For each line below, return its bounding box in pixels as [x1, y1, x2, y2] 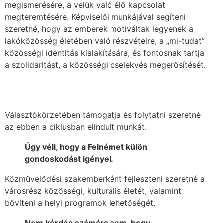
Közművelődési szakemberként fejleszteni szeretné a [5, 173, 205, 184]
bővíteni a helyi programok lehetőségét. [5, 197, 155, 208]
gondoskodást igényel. [25, 153, 113, 164]
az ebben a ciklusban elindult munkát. [5, 121, 147, 132]
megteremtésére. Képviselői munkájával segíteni [5, 11, 186, 22]
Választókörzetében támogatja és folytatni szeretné [5, 110, 201, 120]
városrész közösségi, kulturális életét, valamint [5, 185, 181, 196]
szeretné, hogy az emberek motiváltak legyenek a [5, 23, 193, 34]
